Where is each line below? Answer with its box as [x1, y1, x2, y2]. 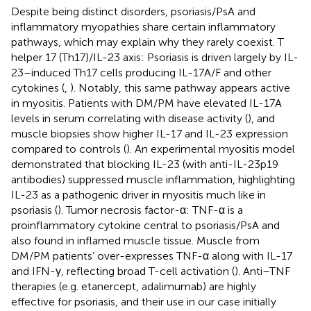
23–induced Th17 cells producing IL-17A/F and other [11, 65, 271, 79]
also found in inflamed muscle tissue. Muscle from [11, 233, 260, 247]
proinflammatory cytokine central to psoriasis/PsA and [11, 218, 280, 232]
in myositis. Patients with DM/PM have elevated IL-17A [11, 96, 282, 110]
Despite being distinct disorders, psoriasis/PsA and [11, 4, 255, 18]
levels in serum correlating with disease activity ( [11, 111, 248, 125]
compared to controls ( [11, 142, 126, 155]
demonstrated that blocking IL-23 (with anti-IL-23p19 [11, 157, 278, 171]
